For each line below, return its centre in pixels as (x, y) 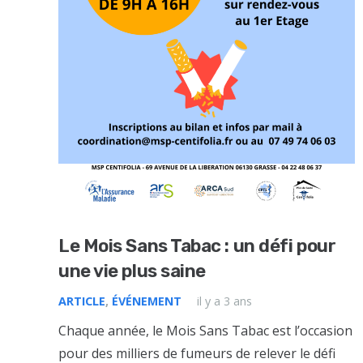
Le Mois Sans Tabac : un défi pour (197, 246)
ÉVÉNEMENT (147, 301)
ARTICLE (82, 301)
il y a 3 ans (225, 301)
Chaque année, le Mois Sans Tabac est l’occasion (205, 331)
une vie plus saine (132, 271)
